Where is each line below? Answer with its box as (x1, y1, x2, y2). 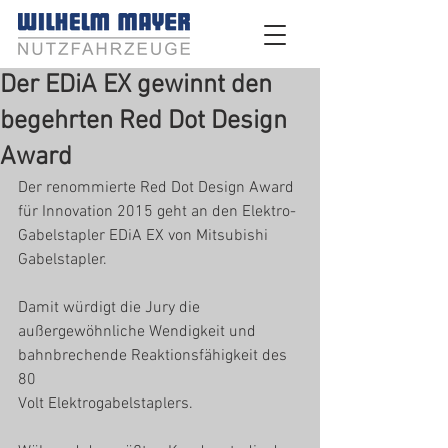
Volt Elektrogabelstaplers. (18, 394, 193, 414)
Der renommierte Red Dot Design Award (18, 178, 298, 198)
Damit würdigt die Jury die (18, 298, 204, 318)
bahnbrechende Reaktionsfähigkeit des (18, 346, 291, 366)
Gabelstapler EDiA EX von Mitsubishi (18, 226, 272, 246)
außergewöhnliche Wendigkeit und (18, 322, 260, 342)
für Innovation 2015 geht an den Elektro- (18, 202, 296, 222)
